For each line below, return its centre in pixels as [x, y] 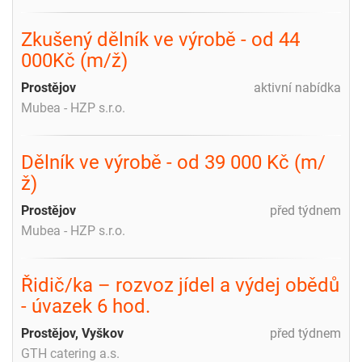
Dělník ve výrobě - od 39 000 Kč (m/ [173, 162]
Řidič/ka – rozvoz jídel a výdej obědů [180, 285]
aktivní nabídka [297, 87]
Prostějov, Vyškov [72, 333]
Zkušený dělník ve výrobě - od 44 [160, 39]
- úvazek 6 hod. [86, 306]
